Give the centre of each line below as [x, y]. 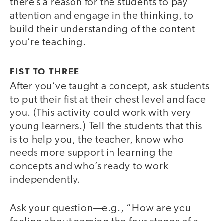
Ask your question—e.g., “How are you [101, 209]
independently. [45, 180]
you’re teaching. [48, 43]
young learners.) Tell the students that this [106, 126]
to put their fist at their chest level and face [108, 100]
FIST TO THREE [45, 72]
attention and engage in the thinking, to [102, 16]
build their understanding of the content [103, 30]
